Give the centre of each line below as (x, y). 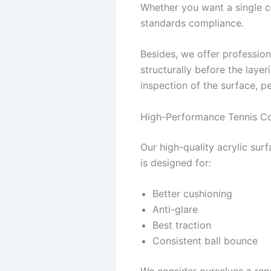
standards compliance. (192, 23)
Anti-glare (175, 210)
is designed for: (176, 162)
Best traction (182, 225)
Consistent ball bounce (205, 241)
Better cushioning (192, 194)
